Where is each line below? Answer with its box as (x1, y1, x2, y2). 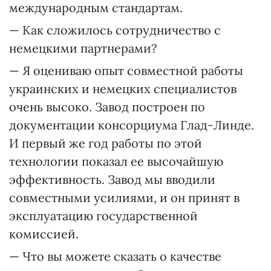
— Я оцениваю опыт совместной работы (9, 63, 243, 78)
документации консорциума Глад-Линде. (9, 117, 254, 132)
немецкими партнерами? (9, 41, 157, 56)
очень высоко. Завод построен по (9, 99, 205, 114)
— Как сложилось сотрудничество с (9, 22, 221, 38)
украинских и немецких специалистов (9, 81, 237, 96)
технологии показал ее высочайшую (9, 154, 223, 169)
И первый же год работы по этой (9, 135, 202, 151)
